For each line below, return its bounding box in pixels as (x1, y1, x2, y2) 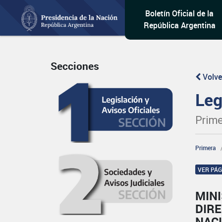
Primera (195, 144, 217, 152)
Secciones (51, 59, 99, 73)
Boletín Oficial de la (145, 8, 214, 19)
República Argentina (143, 20, 216, 31)
